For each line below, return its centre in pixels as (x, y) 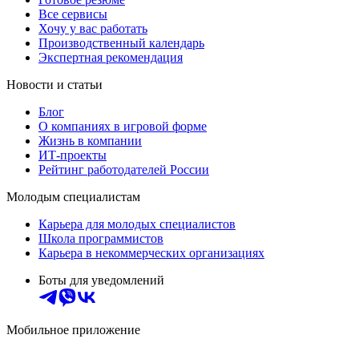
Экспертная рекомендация (111, 57)
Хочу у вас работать (93, 28)
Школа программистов (101, 238)
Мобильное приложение (73, 329)
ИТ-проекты (73, 155)
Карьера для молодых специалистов (137, 224)
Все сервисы (73, 14)
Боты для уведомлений (101, 280)
